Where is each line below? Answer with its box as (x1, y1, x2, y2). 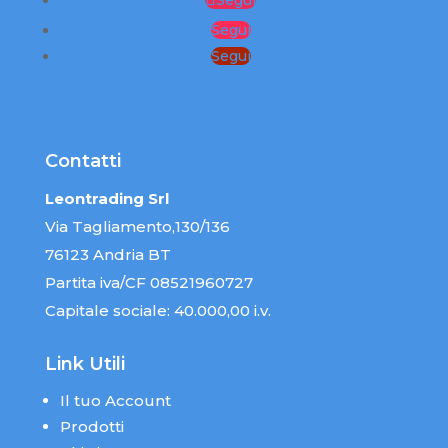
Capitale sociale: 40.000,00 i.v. (44, 301, 271, 320)
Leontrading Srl (44, 189, 169, 208)
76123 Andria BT (44, 245, 171, 264)
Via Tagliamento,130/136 (44, 217, 230, 236)
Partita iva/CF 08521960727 (44, 273, 253, 292)
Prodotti (59, 417, 124, 436)
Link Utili (44, 353, 125, 375)
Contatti (44, 150, 121, 172)
